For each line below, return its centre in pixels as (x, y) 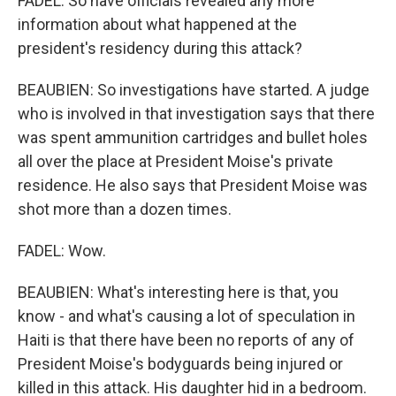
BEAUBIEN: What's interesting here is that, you (178, 292)
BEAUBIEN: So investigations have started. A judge (194, 90)
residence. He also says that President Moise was (193, 185)
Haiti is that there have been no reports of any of (186, 340)
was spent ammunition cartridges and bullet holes (193, 137)
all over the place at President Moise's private (175, 161)
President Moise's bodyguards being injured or (180, 364)
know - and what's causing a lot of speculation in (187, 316)
